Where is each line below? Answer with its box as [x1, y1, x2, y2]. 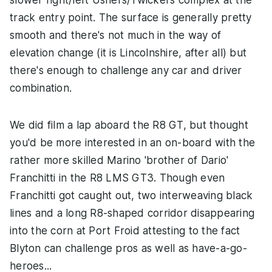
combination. [10, 82, 72, 95]
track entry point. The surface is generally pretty [10, 12, 252, 24]
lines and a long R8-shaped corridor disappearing [10, 207, 254, 220]
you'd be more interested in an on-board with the [10, 137, 255, 149]
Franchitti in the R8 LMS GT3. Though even [10, 172, 225, 185]
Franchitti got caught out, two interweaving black [10, 189, 253, 202]
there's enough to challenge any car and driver [10, 64, 242, 77]
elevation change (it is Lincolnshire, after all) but [10, 47, 246, 59]
